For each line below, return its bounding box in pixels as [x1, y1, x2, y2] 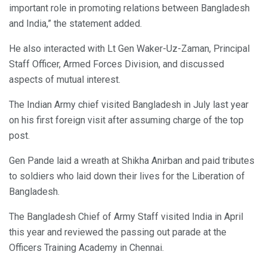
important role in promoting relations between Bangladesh [9, 2, 250, 14]
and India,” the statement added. [9, 17, 142, 29]
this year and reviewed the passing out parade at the [9, 226, 226, 238]
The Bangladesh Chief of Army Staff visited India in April [9, 210, 243, 222]
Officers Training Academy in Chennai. [9, 241, 164, 253]
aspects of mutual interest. [9, 73, 120, 85]
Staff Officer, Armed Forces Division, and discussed [9, 58, 224, 70]
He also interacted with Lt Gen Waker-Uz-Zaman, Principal [9, 42, 250, 54]
